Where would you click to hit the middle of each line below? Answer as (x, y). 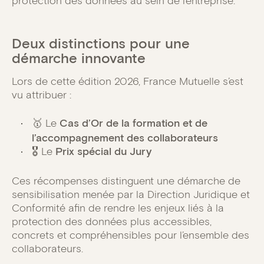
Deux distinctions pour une (101, 43)
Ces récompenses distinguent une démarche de (126, 181)
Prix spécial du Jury (103, 152)
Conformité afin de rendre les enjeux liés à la (118, 208)
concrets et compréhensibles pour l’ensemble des (131, 235)
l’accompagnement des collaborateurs (125, 138)
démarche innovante (79, 58)
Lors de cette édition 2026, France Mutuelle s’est (128, 81)
